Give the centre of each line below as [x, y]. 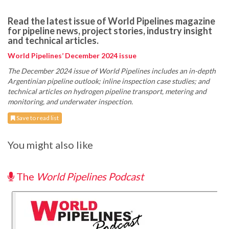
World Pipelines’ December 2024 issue [72, 56]
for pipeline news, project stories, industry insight [110, 31]
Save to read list [37, 118]
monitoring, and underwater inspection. [70, 102]
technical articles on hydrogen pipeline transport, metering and [107, 91]
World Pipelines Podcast [90, 177]
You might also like [50, 145]
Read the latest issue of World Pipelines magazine [111, 21]
